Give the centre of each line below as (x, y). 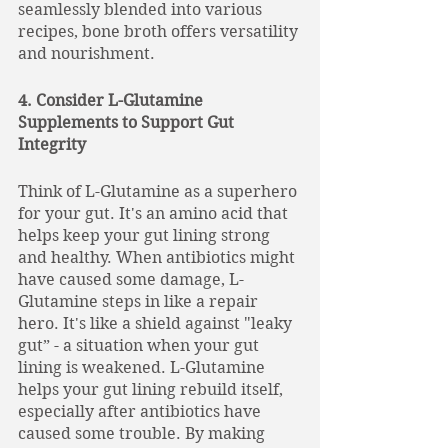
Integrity (52, 144)
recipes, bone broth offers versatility (160, 31)
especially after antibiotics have (141, 411)
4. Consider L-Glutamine (112, 100)
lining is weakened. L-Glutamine (143, 367)
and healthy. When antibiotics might (158, 257)
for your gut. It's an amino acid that (155, 213)
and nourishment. (86, 53)
